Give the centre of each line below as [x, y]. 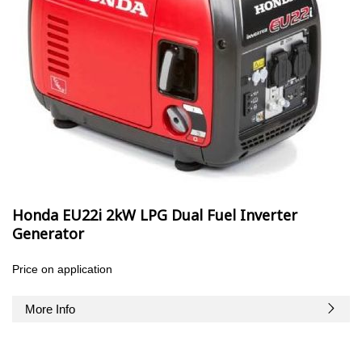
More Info [50, 309]
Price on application [62, 269]
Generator [48, 234]
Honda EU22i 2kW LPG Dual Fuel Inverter [155, 215]
